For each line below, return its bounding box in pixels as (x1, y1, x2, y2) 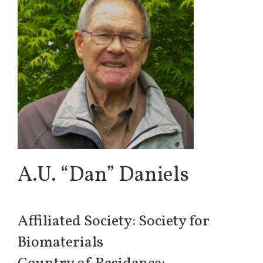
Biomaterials (18, 231, 103, 253)
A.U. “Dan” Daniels (18, 161, 189, 190)
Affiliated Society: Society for (18, 210, 210, 232)
